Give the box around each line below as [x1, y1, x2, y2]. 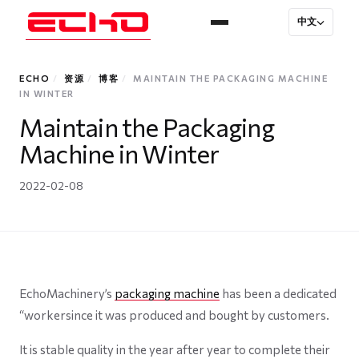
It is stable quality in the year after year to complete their [19, 342, 330, 357]
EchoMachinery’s [19, 286, 115, 301]
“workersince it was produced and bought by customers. [19, 308, 329, 322]
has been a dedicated [220, 286, 337, 301]
